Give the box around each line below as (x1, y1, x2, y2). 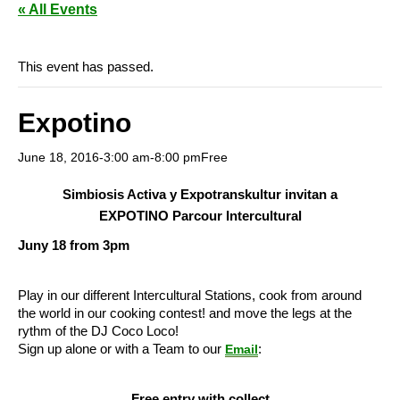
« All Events (18, 2, 97, 18)
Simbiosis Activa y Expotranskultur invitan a (62, 187, 337, 203)
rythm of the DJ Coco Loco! (18, 323, 179, 339)
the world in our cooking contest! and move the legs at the (18, 305, 352, 321)
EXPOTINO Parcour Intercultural (98, 208, 302, 224)
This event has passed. (18, 59, 154, 75)
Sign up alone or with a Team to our (18, 341, 225, 357)
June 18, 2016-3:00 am (18, 150, 150, 165)
